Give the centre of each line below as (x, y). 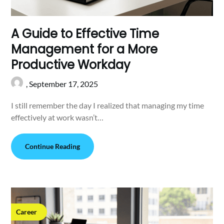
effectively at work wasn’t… (57, 117)
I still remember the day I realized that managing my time (108, 105)
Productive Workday (71, 64)
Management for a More (84, 49)
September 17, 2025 (64, 83)
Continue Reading (53, 146)
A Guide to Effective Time (85, 33)
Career (27, 211)
